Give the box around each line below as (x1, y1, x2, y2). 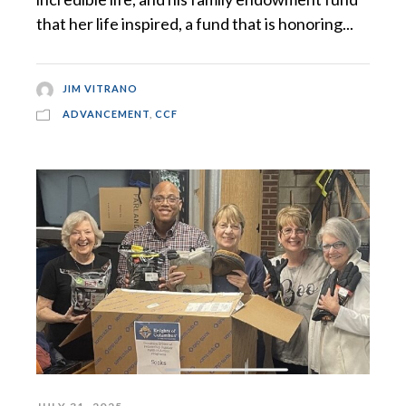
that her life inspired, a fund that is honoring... (36, 13, 353, 34)
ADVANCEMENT (63, 107, 150, 120)
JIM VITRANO (62, 82, 138, 95)
